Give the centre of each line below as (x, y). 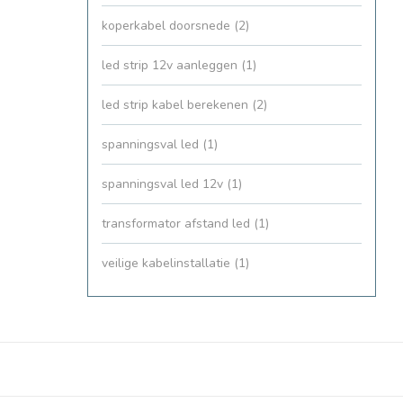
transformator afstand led (178, 224)
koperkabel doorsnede (168, 26)
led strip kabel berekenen (177, 105)
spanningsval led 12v (164, 184)
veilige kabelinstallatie (168, 264)
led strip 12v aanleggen (171, 66)
